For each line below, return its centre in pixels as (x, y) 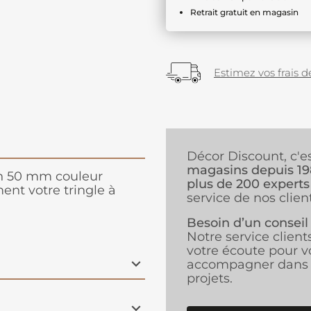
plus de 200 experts (248, 184)
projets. (210, 279)
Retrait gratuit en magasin (244, 12)
